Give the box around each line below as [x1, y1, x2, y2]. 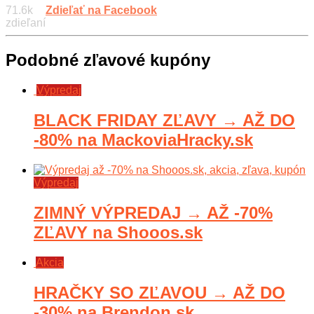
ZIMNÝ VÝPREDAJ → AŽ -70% [34, 203, 273, 222]
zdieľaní [6, 17, 46, 29]
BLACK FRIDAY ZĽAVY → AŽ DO [34, 111, 295, 130]
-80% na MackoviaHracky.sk [34, 130, 253, 150]
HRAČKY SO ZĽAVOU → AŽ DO [34, 282, 285, 302]
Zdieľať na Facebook [46, 4, 157, 17]
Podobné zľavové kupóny [6, 50, 210, 70]
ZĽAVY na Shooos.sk [34, 222, 203, 242]
